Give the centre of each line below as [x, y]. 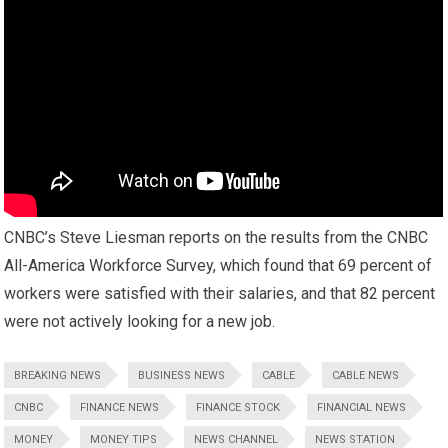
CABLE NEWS [366, 376]
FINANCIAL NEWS [362, 408]
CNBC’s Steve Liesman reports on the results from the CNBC [216, 238]
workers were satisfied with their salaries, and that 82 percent [220, 294]
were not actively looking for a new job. [140, 322]
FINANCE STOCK [238, 408]
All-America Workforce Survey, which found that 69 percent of [218, 266]
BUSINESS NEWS [182, 376]
